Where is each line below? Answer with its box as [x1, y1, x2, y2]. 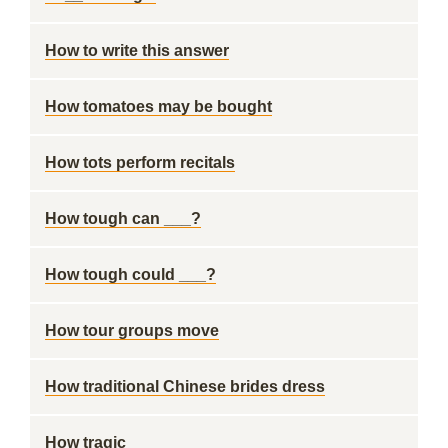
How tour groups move [45, 322, 219, 339]
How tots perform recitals [45, 154, 235, 171]
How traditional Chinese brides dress [45, 378, 325, 395]
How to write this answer [45, 42, 229, 59]
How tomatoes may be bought [45, 98, 272, 115]
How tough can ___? [45, 210, 201, 227]
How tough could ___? [45, 266, 216, 283]
